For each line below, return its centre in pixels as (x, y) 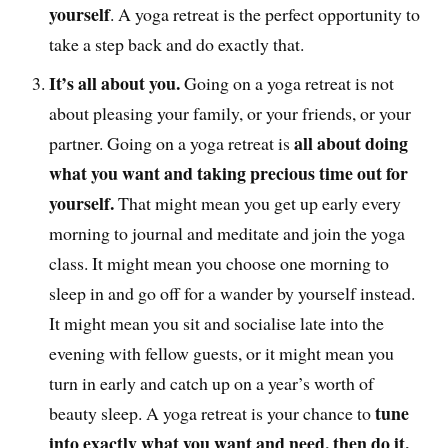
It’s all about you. (115, 82)
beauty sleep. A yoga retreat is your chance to (212, 412)
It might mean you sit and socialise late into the (217, 322)
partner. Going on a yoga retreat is (170, 142)
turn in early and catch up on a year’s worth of (212, 382)
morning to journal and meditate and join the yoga (227, 232)
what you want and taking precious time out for (229, 172)
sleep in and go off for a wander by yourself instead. (232, 292)
